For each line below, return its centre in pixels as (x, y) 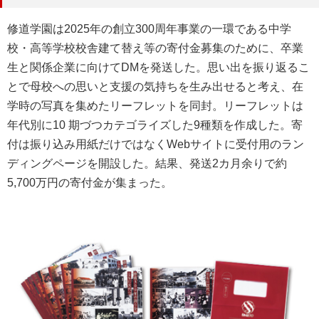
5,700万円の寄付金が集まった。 (90, 183)
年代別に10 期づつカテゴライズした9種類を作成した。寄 (155, 125)
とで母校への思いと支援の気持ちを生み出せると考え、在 (155, 87)
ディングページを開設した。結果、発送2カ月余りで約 (147, 164)
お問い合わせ (60, 35)
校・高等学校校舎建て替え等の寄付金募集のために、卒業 (155, 48)
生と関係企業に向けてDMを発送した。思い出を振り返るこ (158, 68)
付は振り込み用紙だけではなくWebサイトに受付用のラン (156, 145)
